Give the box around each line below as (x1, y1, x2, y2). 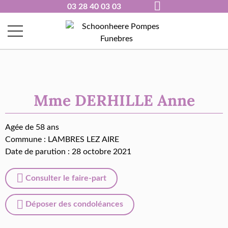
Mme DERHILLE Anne (33, 91, 195, 110)
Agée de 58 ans (5, 123, 59, 131)
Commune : (5, 135, 48, 144)
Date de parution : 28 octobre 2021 (5, 148, 131, 156)
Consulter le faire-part (23, 174, 106, 182)
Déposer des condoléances (23, 200, 123, 209)
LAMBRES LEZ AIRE (48, 135, 119, 144)
